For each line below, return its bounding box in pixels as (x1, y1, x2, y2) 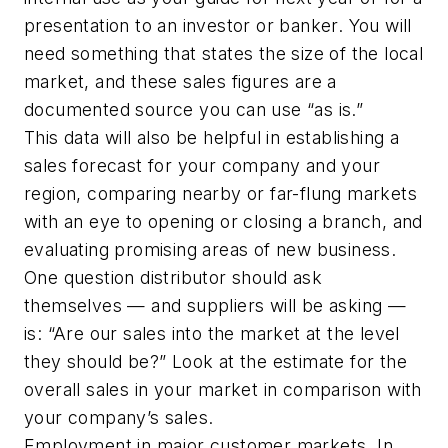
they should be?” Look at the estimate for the (24, 350, 407, 372)
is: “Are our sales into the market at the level (24, 322, 400, 344)
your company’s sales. (24, 406, 219, 428)
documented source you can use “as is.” (24, 98, 369, 120)
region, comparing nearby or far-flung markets (24, 182, 417, 204)
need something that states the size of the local (24, 42, 424, 64)
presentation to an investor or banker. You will (24, 14, 412, 36)
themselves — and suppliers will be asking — (24, 294, 407, 316)
